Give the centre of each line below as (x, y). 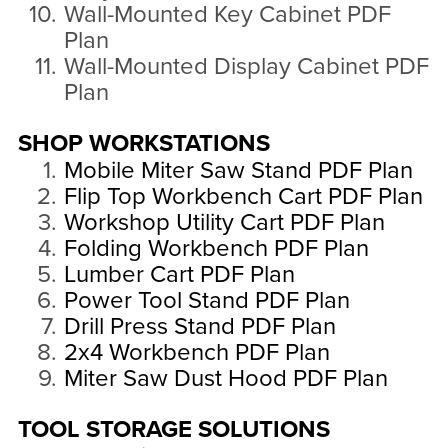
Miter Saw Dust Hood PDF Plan (225, 379)
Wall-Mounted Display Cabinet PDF (246, 67)
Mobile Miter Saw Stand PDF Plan (238, 171)
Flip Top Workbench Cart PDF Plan (243, 197)
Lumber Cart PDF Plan (179, 275)
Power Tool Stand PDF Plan (206, 301)
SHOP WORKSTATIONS (143, 144)
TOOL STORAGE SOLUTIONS (173, 430)
